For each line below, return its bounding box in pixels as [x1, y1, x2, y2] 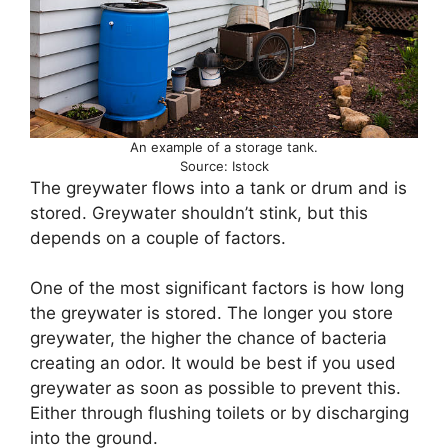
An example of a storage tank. [130, 138, 318, 155]
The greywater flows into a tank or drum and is [30, 177, 407, 198]
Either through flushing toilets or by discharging [30, 403, 409, 424]
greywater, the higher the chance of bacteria [30, 328, 387, 349]
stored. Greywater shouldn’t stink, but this [30, 202, 368, 223]
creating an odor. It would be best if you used [30, 353, 396, 374]
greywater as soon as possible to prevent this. [30, 378, 401, 399]
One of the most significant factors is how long [30, 278, 404, 299]
